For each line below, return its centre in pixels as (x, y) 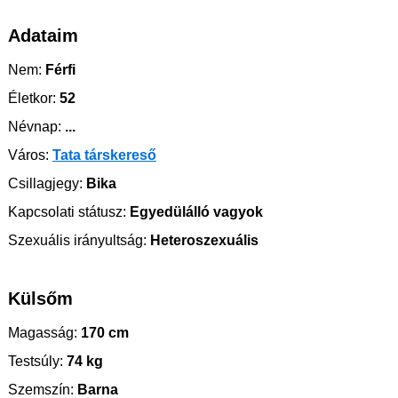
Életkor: (32, 99)
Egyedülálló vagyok (195, 212)
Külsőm (40, 299)
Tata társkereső (104, 155)
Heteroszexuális (203, 241)
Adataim (43, 36)
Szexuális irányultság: (77, 241)
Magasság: (43, 333)
